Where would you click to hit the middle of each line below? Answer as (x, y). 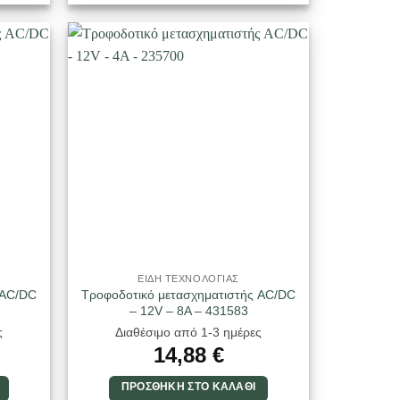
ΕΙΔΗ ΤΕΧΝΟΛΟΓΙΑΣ (188, 279)
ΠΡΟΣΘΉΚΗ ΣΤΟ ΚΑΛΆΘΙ (188, 387)
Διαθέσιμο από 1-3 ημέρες (188, 333)
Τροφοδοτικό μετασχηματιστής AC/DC (188, 294)
